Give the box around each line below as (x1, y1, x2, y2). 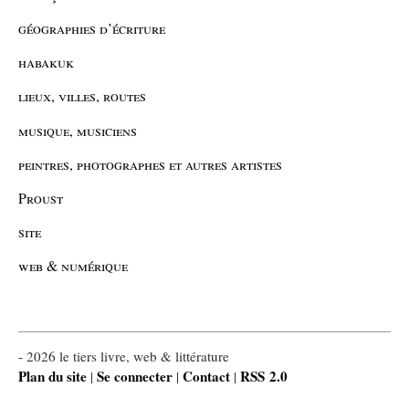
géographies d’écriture (18, 17, 165, 37)
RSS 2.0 (240, 366, 288, 387)
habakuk (18, 52, 74, 72)
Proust (18, 187, 63, 207)
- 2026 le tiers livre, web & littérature (18, 347, 229, 366)
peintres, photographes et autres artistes (18, 153, 282, 173)
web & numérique (18, 256, 128, 276)
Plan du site (18, 366, 87, 387)
